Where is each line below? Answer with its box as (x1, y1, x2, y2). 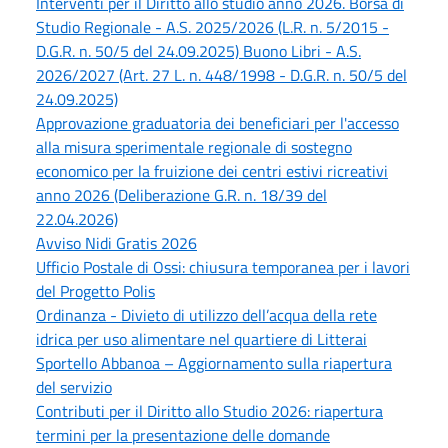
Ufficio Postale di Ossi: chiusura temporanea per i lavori (36, 254, 410, 279)
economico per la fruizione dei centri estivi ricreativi (36, 158, 388, 183)
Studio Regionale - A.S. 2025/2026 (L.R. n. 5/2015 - (36, 14, 389, 39)
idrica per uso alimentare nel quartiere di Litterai (36, 326, 367, 351)
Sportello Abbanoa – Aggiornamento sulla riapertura (36, 350, 392, 375)
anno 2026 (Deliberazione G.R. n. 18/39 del (36, 182, 327, 207)
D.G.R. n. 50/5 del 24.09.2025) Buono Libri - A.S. (36, 38, 361, 63)
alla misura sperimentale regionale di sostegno (36, 134, 352, 159)
